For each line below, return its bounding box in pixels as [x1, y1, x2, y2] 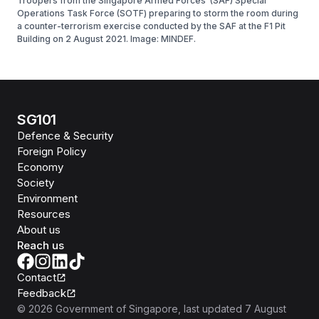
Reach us [17, 239, 64, 253]
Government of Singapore [56, 303, 178, 315]
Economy [17, 160, 63, 174]
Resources [17, 207, 70, 221]
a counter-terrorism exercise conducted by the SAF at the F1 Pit [17, 21, 286, 32]
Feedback [17, 286, 66, 300]
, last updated [178, 303, 242, 315]
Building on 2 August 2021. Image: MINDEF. [17, 33, 196, 45]
